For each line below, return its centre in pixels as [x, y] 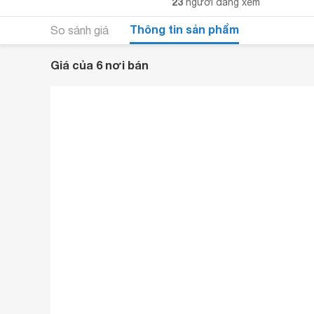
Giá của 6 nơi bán [100, 65]
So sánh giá [80, 30]
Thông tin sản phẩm [184, 29]
